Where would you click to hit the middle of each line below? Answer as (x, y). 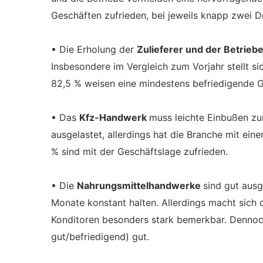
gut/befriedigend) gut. (100, 237)
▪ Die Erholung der (94, 49)
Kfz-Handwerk (114, 117)
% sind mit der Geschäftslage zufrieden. (139, 151)
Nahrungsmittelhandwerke (140, 186)
